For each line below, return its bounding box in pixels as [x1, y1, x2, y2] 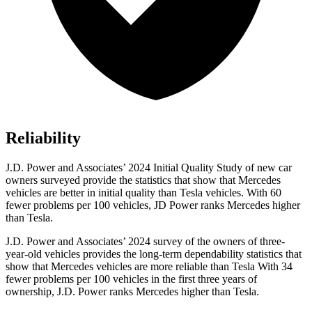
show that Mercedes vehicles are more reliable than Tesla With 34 [6, 260, 292, 273]
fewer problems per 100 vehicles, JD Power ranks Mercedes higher [6, 199, 300, 212]
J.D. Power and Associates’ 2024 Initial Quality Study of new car [6, 162, 292, 174]
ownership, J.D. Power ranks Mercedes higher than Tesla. [6, 286, 259, 298]
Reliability [6, 129, 81, 148]
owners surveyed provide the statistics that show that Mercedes [6, 174, 281, 187]
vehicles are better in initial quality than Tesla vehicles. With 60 [6, 187, 281, 199]
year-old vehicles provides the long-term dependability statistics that [6, 248, 302, 260]
